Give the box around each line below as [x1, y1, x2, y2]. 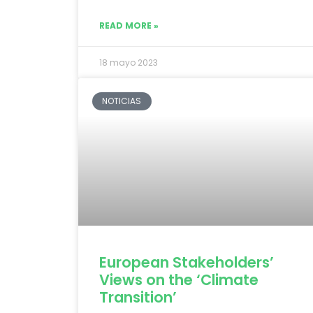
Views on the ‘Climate [99, 269, 259, 290]
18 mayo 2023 [99, 56, 158, 68]
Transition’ [99, 286, 180, 307]
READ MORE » [99, 19, 159, 31]
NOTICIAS [102, 94, 142, 107]
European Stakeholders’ [99, 252, 274, 272]
